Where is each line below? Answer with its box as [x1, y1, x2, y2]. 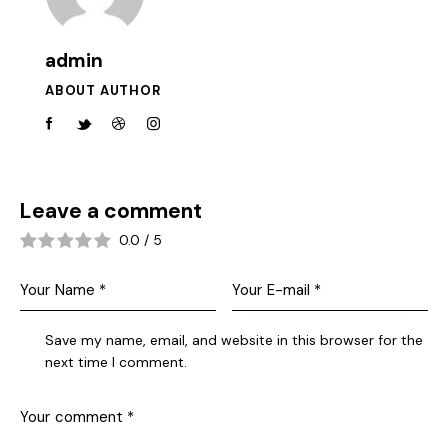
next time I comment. [45, 352, 188, 371]
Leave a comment [20, 196, 202, 225]
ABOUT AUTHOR [45, 82, 161, 100]
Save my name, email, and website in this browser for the [45, 330, 424, 349]
